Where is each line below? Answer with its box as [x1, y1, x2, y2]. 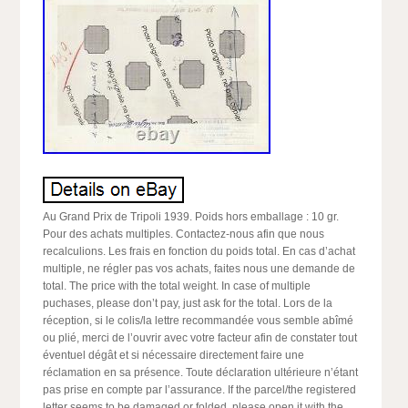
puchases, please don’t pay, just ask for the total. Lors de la [43, 297, 333, 310]
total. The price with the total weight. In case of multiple [43, 280, 311, 292]
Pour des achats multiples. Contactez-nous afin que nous [43, 228, 325, 240]
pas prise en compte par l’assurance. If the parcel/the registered [43, 383, 357, 396]
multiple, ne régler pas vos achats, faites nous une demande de [43, 262, 356, 275]
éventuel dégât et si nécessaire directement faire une [43, 349, 305, 362]
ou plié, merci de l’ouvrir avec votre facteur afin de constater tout [43, 331, 358, 344]
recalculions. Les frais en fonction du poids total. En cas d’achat [43, 245, 356, 258]
